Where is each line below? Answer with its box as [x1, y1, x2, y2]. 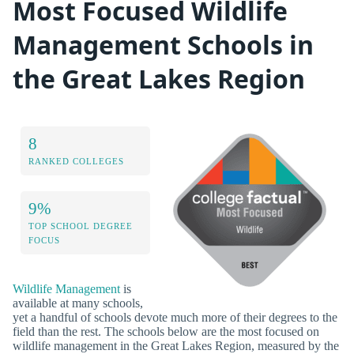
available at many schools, [13, 296, 143, 310]
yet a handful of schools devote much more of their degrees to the [13, 310, 337, 324]
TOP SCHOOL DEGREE [28, 220, 133, 231]
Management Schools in [13, 28, 314, 62]
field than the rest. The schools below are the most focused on [13, 324, 319, 338]
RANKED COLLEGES [28, 156, 124, 166]
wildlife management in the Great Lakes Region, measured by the [13, 338, 339, 352]
